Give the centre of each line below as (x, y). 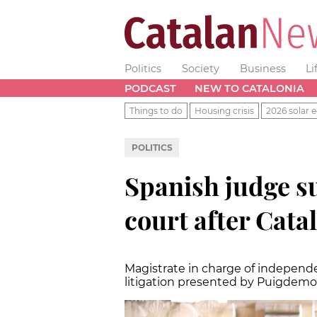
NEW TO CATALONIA (249, 88)
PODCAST (150, 88)
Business (263, 69)
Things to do (156, 110)
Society (200, 69)
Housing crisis (224, 110)
